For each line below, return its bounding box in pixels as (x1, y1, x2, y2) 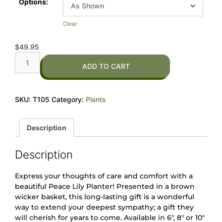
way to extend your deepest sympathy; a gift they (15, 202, 194, 212)
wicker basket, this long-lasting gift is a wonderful (15, 192, 194, 201)
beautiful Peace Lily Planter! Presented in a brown (15, 181, 195, 191)
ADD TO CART (82, 62, 130, 70)
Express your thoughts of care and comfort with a (15, 171, 193, 180)
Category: (52, 95, 86, 104)
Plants (86, 95, 106, 104)
